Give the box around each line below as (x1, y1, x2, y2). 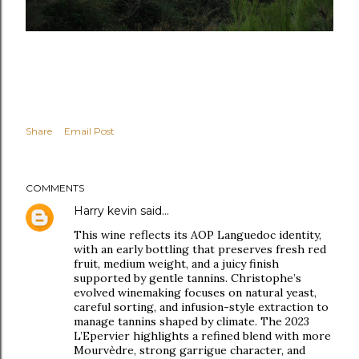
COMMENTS (26, 182, 84, 194)
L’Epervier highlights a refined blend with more (74, 329, 331, 343)
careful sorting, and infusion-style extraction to (74, 300, 329, 314)
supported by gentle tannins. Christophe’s (74, 271, 301, 285)
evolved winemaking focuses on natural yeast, (74, 285, 317, 300)
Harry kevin (74, 204, 137, 218)
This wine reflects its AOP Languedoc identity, (74, 228, 321, 242)
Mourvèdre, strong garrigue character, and (74, 343, 305, 357)
